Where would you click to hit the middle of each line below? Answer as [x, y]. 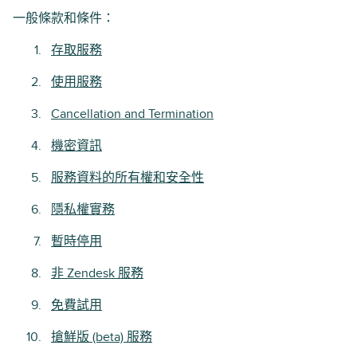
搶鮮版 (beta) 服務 [102, 337]
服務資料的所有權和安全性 [127, 178]
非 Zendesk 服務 [97, 273]
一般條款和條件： [64, 18]
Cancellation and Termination [132, 114]
